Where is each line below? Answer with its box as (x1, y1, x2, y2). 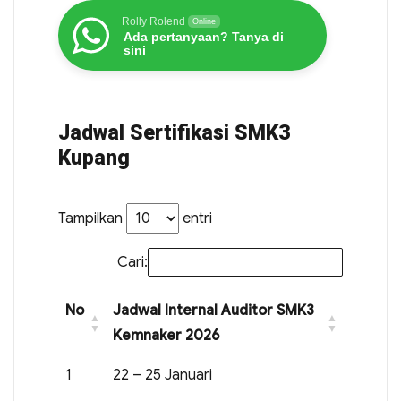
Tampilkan (57, 209, 126, 227)
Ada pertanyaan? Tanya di (123, 30, 284, 44)
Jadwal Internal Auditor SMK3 (113, 302, 314, 320)
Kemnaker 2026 (113, 327, 219, 345)
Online (192, 17, 216, 26)
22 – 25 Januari (113, 366, 212, 384)
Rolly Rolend (121, 15, 185, 28)
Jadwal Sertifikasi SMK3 (57, 121, 290, 145)
